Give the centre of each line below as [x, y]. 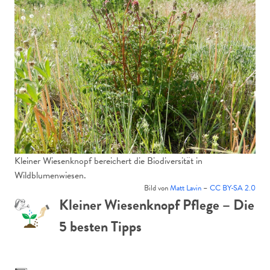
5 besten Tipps [100, 227]
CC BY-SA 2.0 [233, 188]
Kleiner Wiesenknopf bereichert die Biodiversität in [108, 161]
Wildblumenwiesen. [50, 175]
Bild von [157, 188]
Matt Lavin [186, 188]
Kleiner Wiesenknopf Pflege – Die [157, 205]
